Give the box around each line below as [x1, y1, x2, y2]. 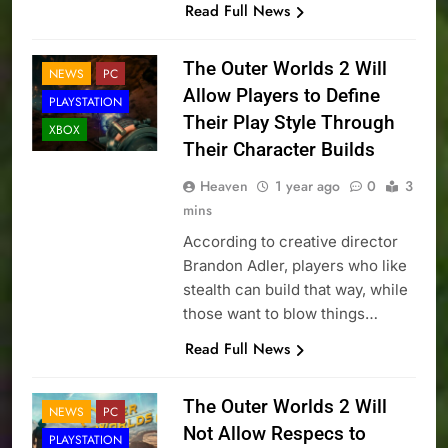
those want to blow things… [182, 304, 378, 324]
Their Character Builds [182, 138, 375, 162]
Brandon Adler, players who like [182, 256, 407, 276]
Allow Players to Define [182, 84, 380, 108]
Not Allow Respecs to [182, 422, 366, 446]
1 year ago [274, 176, 340, 197]
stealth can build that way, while [182, 280, 408, 300]
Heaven [199, 176, 248, 197]
